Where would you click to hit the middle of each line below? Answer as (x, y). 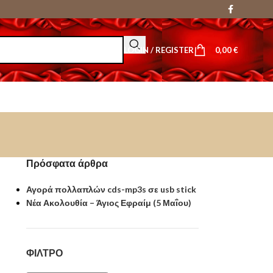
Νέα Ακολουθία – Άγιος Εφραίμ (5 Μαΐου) (108, 203)
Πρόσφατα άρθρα (67, 164)
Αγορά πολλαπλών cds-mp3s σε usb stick (111, 189)
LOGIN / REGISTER (158, 50)
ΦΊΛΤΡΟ (44, 253)
